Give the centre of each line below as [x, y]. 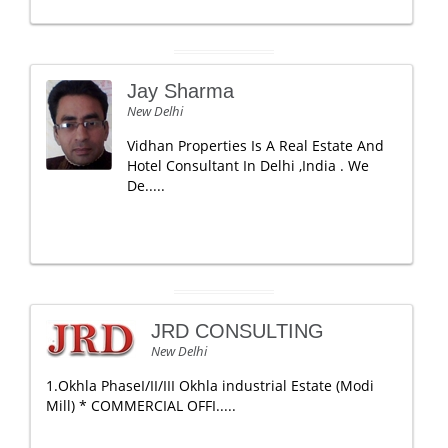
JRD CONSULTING [237, 331]
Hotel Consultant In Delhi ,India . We [248, 165]
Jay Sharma [180, 91]
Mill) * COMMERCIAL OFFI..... [141, 405]
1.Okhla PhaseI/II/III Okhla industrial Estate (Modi [210, 385]
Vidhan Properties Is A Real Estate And [255, 145]
